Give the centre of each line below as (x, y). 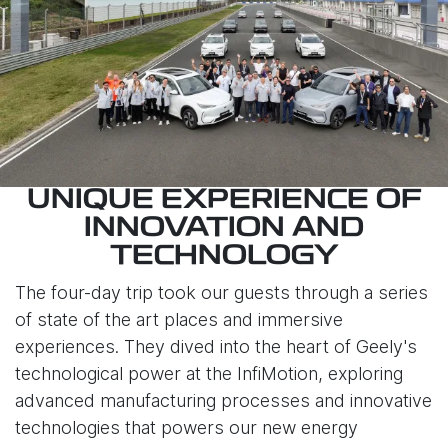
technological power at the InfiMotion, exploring (209, 374)
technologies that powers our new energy (186, 428)
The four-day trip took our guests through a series (221, 293)
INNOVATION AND (224, 229)
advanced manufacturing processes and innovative (223, 401)
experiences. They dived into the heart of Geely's (216, 347)
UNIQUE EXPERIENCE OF (224, 201)
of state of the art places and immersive (179, 320)
